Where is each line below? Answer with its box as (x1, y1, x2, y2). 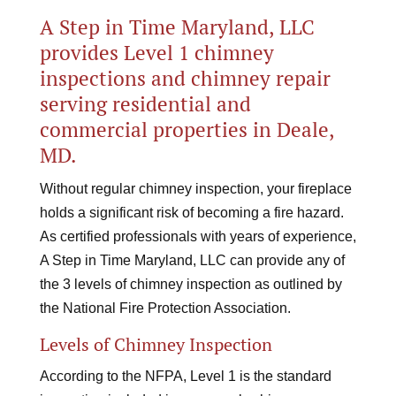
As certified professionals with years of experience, (39, 229, 356, 244)
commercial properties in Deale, (39, 116, 334, 143)
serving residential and (39, 90, 251, 118)
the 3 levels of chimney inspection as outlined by (39, 277, 342, 292)
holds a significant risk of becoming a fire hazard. (39, 205, 344, 220)
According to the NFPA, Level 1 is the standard (39, 369, 331, 384)
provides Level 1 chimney (39, 39, 274, 66)
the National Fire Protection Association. (39, 301, 291, 316)
